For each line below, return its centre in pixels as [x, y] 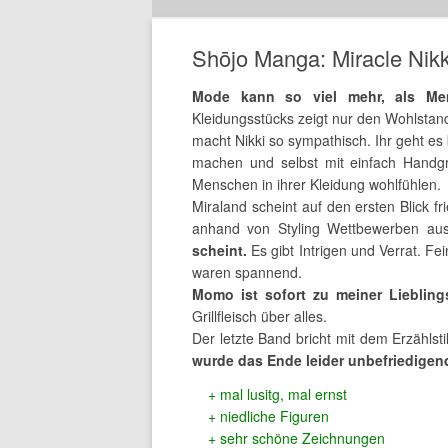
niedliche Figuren [274, 416]
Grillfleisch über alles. [259, 316]
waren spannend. [247, 272]
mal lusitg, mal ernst [283, 394]
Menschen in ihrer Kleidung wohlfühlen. [316, 184]
